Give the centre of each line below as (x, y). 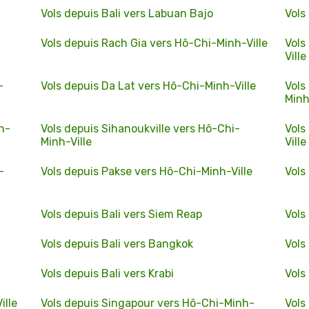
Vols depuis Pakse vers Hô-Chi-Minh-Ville (146, 171)
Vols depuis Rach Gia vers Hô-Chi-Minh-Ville (154, 43)
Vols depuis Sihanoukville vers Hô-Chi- (140, 129)
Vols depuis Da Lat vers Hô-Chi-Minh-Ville (148, 86)
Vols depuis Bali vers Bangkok (117, 244)
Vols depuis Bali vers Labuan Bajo (127, 13)
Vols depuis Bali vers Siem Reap (121, 214)
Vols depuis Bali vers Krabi (107, 273)
